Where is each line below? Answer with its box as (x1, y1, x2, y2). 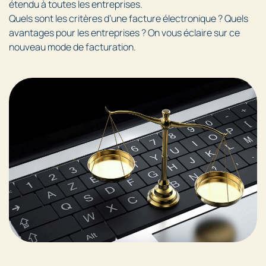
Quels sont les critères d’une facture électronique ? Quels (9, 12, 248, 25)
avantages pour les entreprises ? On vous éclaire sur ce (9, 26, 240, 39)
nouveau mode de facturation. (9, 40, 136, 53)
